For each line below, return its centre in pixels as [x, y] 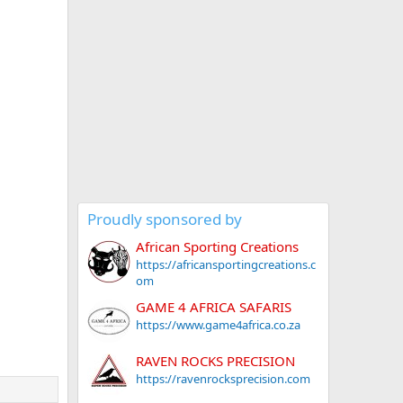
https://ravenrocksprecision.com [223, 378]
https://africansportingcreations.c [226, 265]
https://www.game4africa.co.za [218, 324]
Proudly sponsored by [165, 219]
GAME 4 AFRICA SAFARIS [214, 306]
